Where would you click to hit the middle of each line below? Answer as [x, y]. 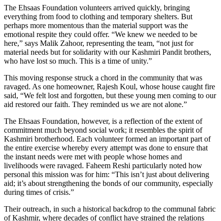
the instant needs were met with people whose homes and [93, 156]
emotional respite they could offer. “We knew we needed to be [101, 34]
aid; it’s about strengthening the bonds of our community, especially [109, 183]
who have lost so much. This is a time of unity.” [78, 61]
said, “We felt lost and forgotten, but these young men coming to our [110, 95]
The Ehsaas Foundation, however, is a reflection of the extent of [103, 121]
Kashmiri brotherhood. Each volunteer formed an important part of [107, 139]
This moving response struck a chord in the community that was [103, 77]
